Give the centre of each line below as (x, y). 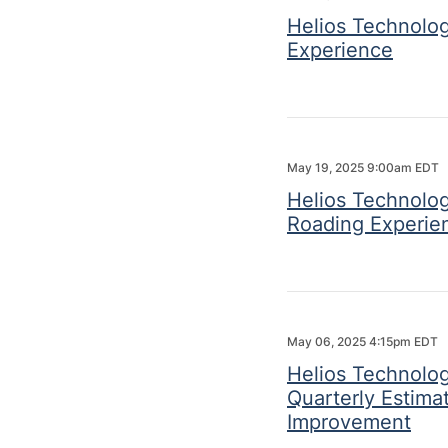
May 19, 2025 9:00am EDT (363, 167)
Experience (340, 50)
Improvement (349, 422)
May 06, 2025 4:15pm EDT (362, 341)
